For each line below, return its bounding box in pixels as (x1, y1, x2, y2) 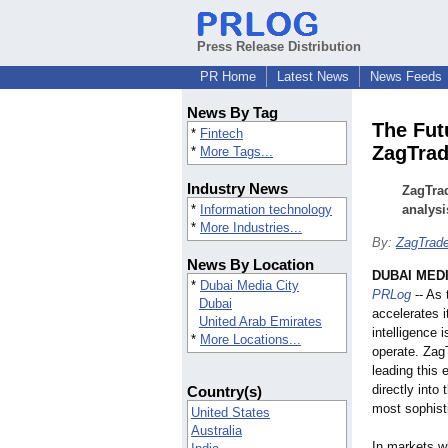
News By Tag (187, 104, 278, 122)
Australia (191, 423, 242, 439)
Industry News (187, 180, 288, 198)
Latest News (277, 69, 349, 84)
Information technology (200, 202, 332, 218)
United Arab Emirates (199, 314, 322, 330)
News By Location (187, 256, 314, 274)
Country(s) (187, 383, 262, 401)
